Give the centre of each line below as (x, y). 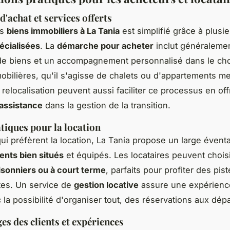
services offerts (78, 18)
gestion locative (106, 185)
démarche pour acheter (105, 46)
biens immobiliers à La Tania (63, 31)
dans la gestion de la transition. (107, 106)
